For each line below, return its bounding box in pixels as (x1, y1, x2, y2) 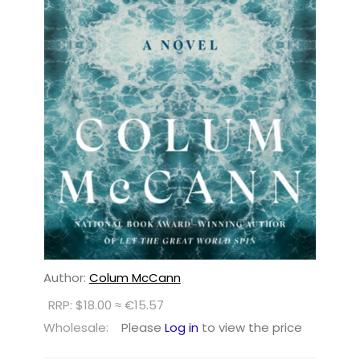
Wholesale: (43, 319, 108, 337)
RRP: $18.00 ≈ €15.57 (47, 297, 164, 314)
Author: (43, 269, 89, 287)
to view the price (198, 319, 302, 337)
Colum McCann (88, 269, 181, 287)
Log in (164, 319, 198, 337)
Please (121, 319, 165, 337)
